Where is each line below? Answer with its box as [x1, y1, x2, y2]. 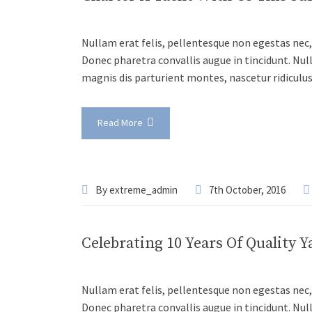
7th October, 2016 [209, 183, 286, 196]
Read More [97, 116, 145, 129]
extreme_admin [109, 183, 178, 196]
